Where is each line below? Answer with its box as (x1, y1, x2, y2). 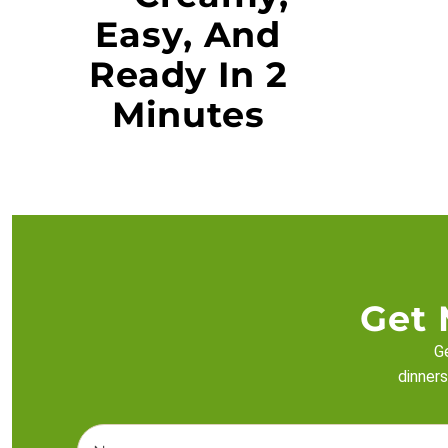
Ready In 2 (88, 53, 288, 96)
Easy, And (95, 13, 282, 56)
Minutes (111, 93, 265, 136)
